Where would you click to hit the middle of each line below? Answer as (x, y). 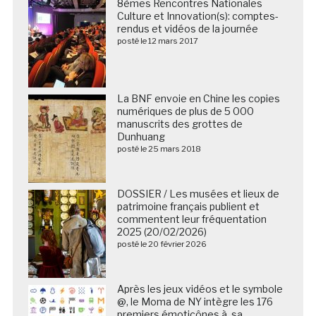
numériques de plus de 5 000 (185, 111)
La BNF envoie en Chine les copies (198, 98)
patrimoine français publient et (188, 206)
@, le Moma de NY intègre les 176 (195, 301)
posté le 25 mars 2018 (159, 148)
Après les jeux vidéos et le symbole (200, 288)
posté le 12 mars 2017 (157, 41)
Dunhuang (141, 136)
